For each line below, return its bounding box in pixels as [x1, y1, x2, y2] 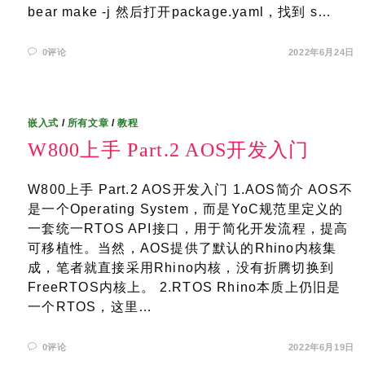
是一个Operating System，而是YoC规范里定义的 [28, 202, 344, 216]
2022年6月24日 [288, 47, 354, 57]
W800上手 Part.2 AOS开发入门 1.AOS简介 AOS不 [28, 182, 354, 196]
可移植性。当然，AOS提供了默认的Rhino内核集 [28, 241, 337, 255]
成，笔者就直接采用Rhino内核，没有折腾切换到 [28, 261, 335, 275]
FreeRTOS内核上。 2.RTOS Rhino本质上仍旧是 [28, 280, 341, 294]
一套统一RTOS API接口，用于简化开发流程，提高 [28, 222, 349, 235]
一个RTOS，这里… [28, 300, 153, 314]
